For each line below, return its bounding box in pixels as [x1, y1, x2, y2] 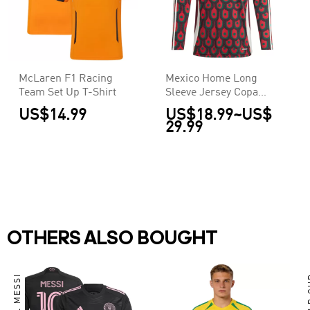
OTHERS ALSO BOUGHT [7, 230, 218, 250]
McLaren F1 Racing [19, 73, 113, 85]
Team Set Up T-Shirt [19, 87, 116, 99]
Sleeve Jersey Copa [165, 87, 259, 99]
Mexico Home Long [165, 73, 258, 85]
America [165, 101, 207, 113]
